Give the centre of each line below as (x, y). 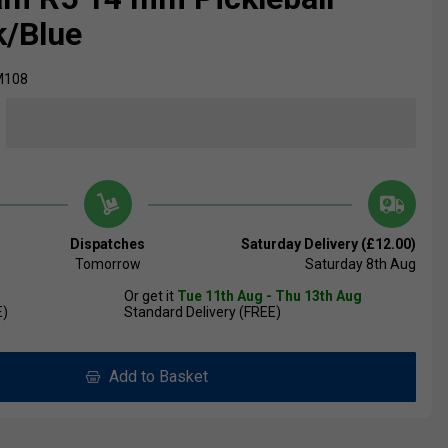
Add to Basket (154, 377)
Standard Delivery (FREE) (202, 312)
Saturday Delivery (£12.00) (328, 244)
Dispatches (108, 244)
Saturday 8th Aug (360, 264)
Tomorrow (107, 264)
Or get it (150, 296)
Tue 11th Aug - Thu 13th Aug (269, 296)
